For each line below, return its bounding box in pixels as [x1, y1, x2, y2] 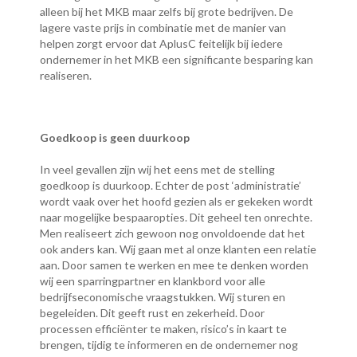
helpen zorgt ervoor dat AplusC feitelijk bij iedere [40, 37, 283, 51]
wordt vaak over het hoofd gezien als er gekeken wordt [40, 194, 313, 209]
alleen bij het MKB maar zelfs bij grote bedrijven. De [40, 5, 293, 19]
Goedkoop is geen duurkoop [40, 131, 190, 145]
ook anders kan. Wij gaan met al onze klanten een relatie [40, 242, 316, 257]
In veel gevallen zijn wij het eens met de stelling [40, 163, 275, 177]
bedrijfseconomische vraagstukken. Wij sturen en [40, 290, 285, 304]
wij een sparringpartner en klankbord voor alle [40, 274, 265, 288]
